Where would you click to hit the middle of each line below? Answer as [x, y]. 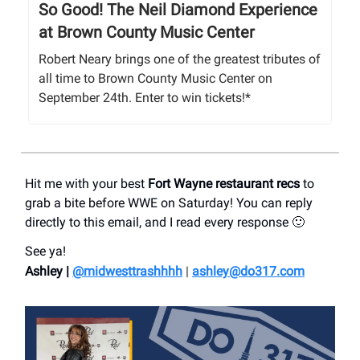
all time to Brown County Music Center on [155, 78]
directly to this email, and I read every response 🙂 [166, 222]
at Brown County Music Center [147, 32]
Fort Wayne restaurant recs [224, 183]
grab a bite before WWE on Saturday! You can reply [169, 202]
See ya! [45, 251]
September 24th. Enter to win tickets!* [145, 97]
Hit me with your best [86, 183]
